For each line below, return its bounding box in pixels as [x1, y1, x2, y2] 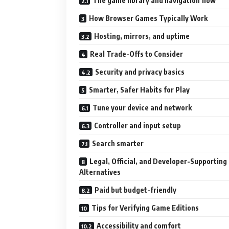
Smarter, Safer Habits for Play [89, 85, 190, 95]
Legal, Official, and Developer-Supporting [89, 157, 227, 166]
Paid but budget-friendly [95, 186, 176, 195]
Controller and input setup [94, 121, 181, 130]
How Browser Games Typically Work [89, 14, 208, 23]
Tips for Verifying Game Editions [91, 203, 199, 213]
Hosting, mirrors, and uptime [94, 32, 190, 41]
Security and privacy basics [95, 67, 185, 77]
